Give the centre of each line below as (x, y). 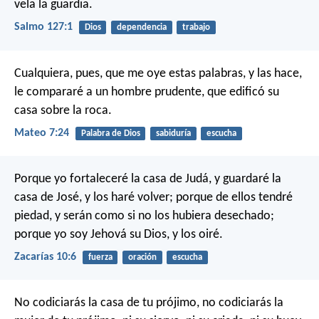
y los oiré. (196, 234)
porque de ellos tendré (233, 197)
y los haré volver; (127, 197)
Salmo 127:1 (43, 27)
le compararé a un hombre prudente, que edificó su (147, 92)
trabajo (196, 28)
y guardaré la (246, 179)
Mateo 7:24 (42, 133)
